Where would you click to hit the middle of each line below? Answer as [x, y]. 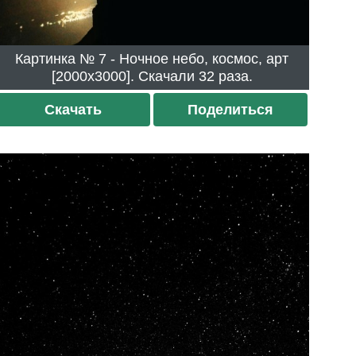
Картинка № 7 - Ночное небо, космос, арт [57, 59]
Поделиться [230, 110]
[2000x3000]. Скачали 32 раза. [225, 77]
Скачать [74, 110]
